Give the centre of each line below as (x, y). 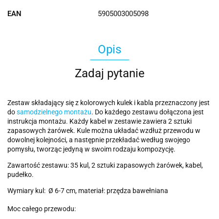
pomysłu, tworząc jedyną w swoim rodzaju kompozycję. (91, 149)
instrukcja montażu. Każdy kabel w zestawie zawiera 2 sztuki (99, 121)
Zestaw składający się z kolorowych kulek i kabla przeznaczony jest (109, 103)
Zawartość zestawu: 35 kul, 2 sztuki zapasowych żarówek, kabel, (105, 165)
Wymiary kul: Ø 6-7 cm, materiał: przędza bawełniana (88, 191)
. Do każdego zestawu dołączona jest (148, 112)
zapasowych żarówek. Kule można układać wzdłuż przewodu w (104, 131)
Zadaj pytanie (109, 74)
